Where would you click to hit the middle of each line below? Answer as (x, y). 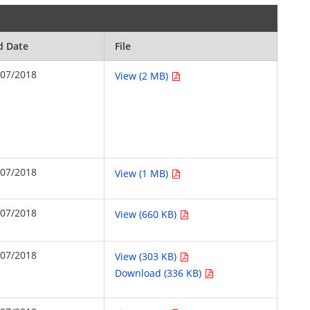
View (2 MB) (143, 76)
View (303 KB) (147, 256)
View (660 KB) (147, 214)
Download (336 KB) (160, 273)
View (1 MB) (143, 173)
